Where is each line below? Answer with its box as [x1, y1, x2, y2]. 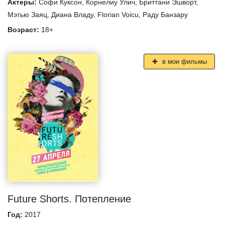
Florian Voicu [97, 10, 139, 19]
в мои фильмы [160, 57, 207, 65]
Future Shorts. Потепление [8, 193, 131, 204]
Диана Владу [51, 10, 93, 19]
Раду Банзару [143, 10, 188, 19]
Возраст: [8, 25, 41, 34]
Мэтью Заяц [8, 10, 47, 19]
